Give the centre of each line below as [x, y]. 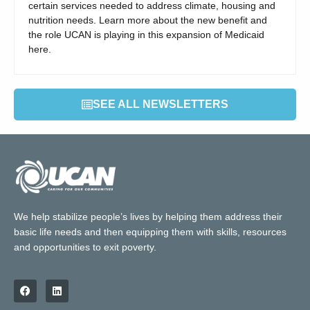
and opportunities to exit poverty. [85, 247]
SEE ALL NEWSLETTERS [161, 104]
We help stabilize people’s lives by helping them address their [148, 216]
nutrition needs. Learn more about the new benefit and [148, 20]
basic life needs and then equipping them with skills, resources [150, 231]
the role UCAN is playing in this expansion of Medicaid [146, 35]
